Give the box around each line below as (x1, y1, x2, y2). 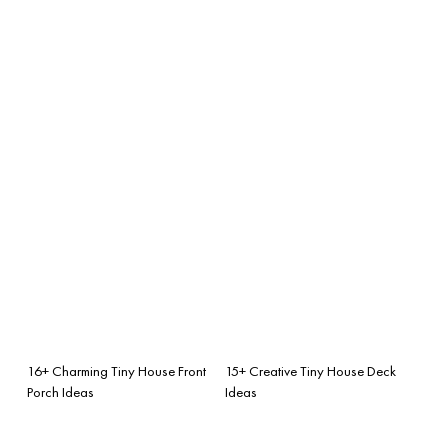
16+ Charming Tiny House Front (27, 361, 206, 380)
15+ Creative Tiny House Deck (225, 361, 396, 380)
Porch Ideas (27, 382, 94, 401)
